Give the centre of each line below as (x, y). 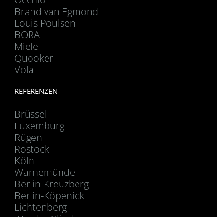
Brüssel (31, 114)
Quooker (34, 58)
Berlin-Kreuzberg (52, 184)
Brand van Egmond (56, 11)
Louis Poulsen (45, 23)
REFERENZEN (36, 91)
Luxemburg (39, 125)
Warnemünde (45, 172)
